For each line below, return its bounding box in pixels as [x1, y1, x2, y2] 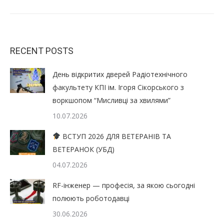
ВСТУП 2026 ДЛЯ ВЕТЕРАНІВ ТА [60, 131, 171, 141]
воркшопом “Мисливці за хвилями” [52, 95, 170, 105]
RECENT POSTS [10, 45, 73, 56]
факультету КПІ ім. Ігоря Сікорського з [52, 82, 184, 92]
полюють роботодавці [52, 193, 129, 203]
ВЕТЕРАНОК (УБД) [52, 144, 114, 154]
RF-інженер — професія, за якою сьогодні [52, 180, 195, 190]
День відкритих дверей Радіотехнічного [52, 69, 187, 79]
